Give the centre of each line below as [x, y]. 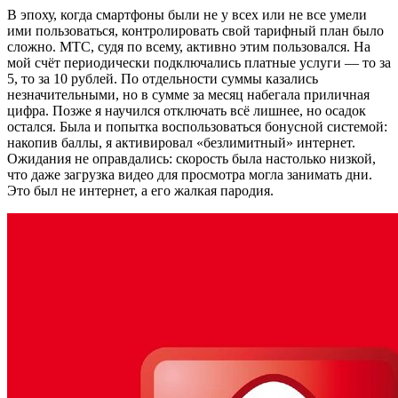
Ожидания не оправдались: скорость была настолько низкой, [191, 158]
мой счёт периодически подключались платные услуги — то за [199, 62]
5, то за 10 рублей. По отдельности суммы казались [163, 78]
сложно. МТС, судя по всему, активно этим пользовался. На [189, 46]
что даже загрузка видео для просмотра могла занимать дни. [190, 174]
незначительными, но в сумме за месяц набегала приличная [188, 94]
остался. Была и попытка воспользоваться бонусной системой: [197, 126]
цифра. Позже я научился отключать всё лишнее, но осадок [187, 110]
